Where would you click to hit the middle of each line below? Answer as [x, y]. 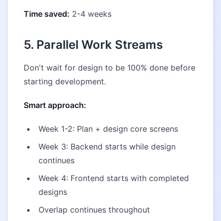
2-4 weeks [91, 14]
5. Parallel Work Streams [93, 45]
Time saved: [47, 14]
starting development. [65, 81]
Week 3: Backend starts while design [107, 147]
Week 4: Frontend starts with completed [114, 178]
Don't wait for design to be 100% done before [110, 68]
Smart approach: [55, 105]
